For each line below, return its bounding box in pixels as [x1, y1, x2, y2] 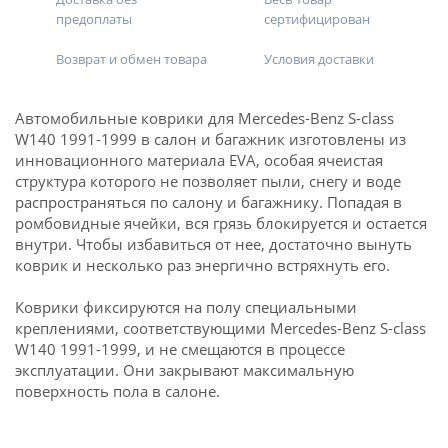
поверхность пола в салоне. [15, 381, 220, 401]
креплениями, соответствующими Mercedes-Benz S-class [15, 318, 426, 338]
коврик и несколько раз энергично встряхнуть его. [15, 255, 390, 275]
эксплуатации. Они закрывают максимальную [15, 360, 354, 380]
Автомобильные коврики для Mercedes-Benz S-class [15, 108, 394, 128]
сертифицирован [264, 10, 370, 28]
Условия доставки [264, 50, 374, 68]
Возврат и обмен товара [56, 50, 207, 68]
